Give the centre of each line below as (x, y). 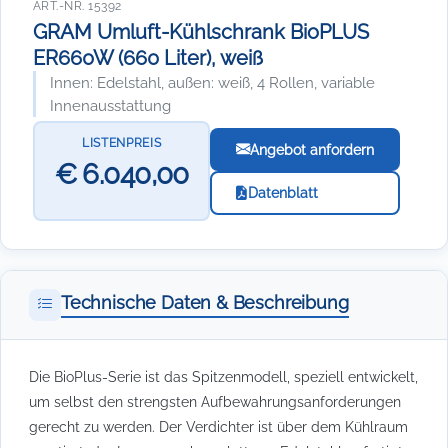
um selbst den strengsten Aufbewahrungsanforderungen (215, 401)
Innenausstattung (110, 105)
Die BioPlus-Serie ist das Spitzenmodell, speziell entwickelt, (223, 376)
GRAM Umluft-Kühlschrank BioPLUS (201, 32)
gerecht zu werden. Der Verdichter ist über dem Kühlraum (218, 426)
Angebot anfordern (312, 149)
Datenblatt (282, 192)
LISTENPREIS (121, 142)
